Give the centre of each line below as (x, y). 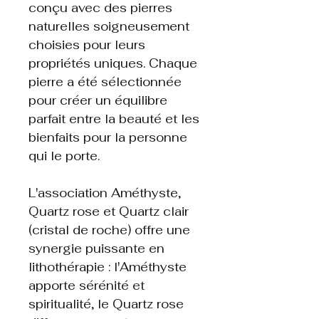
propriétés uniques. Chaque (113, 64)
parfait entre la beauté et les (114, 119)
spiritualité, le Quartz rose (106, 304)
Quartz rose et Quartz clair (109, 212)
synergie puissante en (96, 249)
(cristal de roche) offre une (109, 230)
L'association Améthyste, (105, 193)
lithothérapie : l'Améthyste (108, 267)
